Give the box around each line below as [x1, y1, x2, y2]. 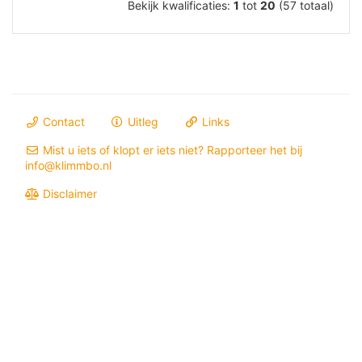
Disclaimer [39, 187, 97, 201]
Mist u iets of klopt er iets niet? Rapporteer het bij [39, 143, 302, 158]
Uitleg [124, 115, 158, 129]
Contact [39, 115, 85, 129]
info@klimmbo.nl [25, 158, 112, 173]
